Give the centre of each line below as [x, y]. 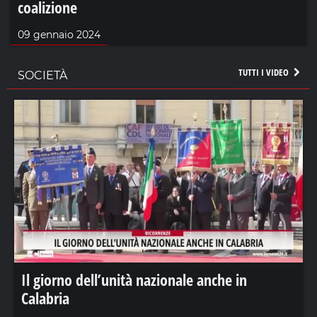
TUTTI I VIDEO [264, 73]
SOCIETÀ [42, 76]
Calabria [45, 298]
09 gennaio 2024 [59, 35]
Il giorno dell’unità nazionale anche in [134, 279]
